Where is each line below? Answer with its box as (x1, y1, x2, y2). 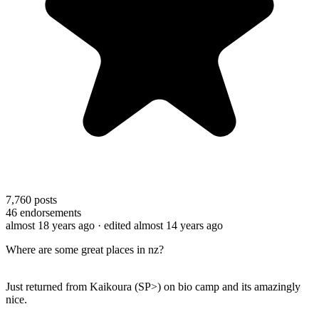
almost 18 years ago (6, 219, 95, 231)
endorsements (17, 206, 81, 219)
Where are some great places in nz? (6, 243, 164, 256)
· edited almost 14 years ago (98, 219, 223, 231)
